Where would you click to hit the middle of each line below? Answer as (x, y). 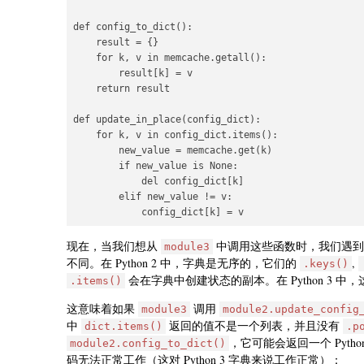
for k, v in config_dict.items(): (175, 134)
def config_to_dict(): (133, 26)
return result (121, 88)
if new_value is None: (156, 165)
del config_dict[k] (158, 181)
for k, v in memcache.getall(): (170, 57)
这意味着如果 (102, 308)
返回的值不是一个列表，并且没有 (254, 325)
